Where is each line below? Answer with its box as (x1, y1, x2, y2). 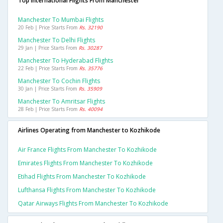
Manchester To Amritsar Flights (18, 97, 105, 106)
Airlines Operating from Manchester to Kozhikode (18, 126, 160, 135)
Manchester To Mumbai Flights (18, 15, 104, 24)
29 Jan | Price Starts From (18, 44, 79, 52)
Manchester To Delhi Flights (18, 36, 95, 45)
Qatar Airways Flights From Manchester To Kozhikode (18, 199, 168, 208)
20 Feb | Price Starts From (18, 24, 79, 31)
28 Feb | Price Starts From (18, 106, 79, 113)
